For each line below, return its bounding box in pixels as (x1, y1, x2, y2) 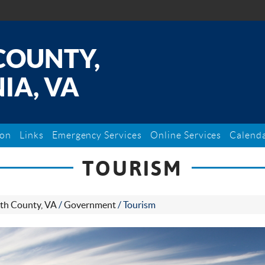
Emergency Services (51, 130, 142, 140)
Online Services (150, 130, 222, 140)
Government (63, 199, 116, 210)
